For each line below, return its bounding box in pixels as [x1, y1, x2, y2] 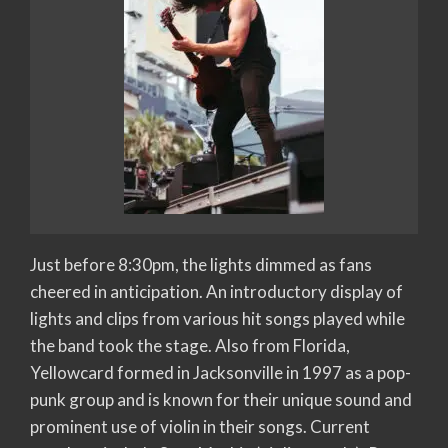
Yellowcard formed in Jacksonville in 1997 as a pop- [30, 361, 411, 383]
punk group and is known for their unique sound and [30, 388, 412, 410]
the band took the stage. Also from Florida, [30, 334, 350, 356]
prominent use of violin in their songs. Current [30, 415, 370, 437]
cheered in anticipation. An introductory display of [30, 280, 403, 302]
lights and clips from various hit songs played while [30, 307, 405, 329]
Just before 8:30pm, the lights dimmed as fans [30, 253, 372, 275]
